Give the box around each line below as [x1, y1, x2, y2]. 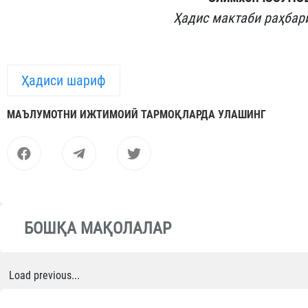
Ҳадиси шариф [21, 72, 106, 89]
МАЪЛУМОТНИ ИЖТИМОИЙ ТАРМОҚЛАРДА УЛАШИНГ [7, 108, 266, 122]
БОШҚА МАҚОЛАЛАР [24, 219, 171, 239]
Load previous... [9, 269, 80, 283]
